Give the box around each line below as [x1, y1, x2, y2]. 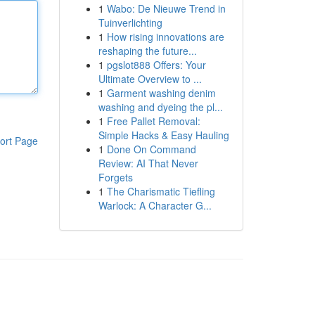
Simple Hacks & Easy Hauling [98, 128, 229, 142]
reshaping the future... [98, 44, 197, 58]
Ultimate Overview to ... [98, 72, 202, 86]
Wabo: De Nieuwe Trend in [106, 1, 226, 15]
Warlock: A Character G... [98, 198, 212, 212]
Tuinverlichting [98, 15, 162, 30]
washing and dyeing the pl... [98, 100, 223, 114]
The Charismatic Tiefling [106, 184, 215, 198]
